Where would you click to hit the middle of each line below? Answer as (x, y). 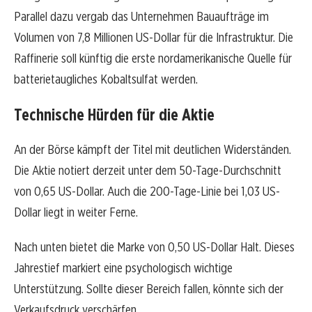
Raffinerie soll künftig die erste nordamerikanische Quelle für (153, 58)
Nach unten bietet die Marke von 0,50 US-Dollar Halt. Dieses (154, 247)
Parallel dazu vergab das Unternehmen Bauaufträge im (141, 17)
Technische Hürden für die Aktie (114, 115)
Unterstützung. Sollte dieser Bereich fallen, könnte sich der (149, 289)
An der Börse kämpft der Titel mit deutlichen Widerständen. (153, 150)
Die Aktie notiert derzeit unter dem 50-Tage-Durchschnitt (148, 171)
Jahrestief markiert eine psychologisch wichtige (123, 268)
